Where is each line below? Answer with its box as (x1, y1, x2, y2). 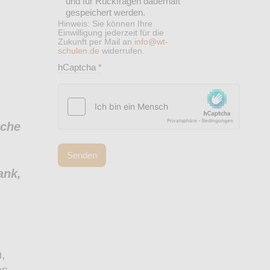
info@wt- (134, 37, 168, 47)
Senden (67, 149, 97, 160)
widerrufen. (99, 46, 145, 56)
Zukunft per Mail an (58, 37, 134, 47)
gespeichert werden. (66, 7, 145, 18)
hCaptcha (58, 62, 98, 73)
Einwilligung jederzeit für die (58, 28, 164, 38)
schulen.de (58, 46, 99, 56)
